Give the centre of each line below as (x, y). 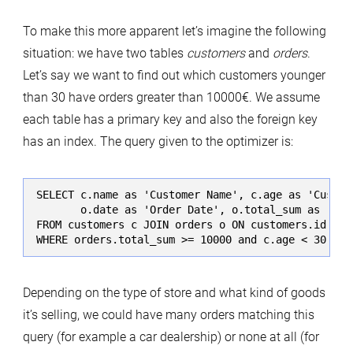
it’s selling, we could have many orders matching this (168, 315)
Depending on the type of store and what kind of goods (174, 293)
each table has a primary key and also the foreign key (170, 119)
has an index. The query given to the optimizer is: (158, 141)
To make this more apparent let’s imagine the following (174, 31)
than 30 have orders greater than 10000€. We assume (171, 97)
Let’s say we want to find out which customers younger (174, 75)
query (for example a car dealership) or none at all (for (171, 337)
